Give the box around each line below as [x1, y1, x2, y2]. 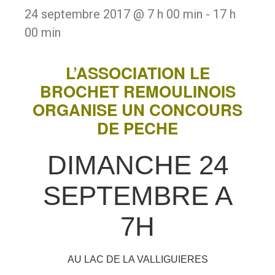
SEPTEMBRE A [42, 180, 233, 211]
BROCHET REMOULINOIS [39, 80, 236, 103]
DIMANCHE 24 [47, 149, 228, 180]
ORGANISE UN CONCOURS [33, 98, 242, 121]
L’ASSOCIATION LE [65, 61, 210, 84]
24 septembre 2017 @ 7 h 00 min [25, 7, 203, 21]
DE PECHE [97, 117, 178, 139]
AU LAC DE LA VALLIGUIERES [67, 254, 208, 265]
